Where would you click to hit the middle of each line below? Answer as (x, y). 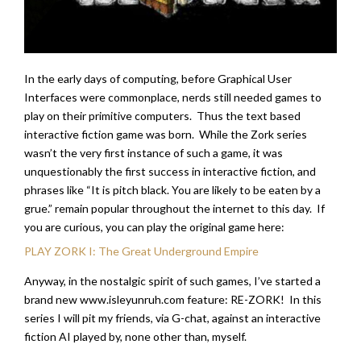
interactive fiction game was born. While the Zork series (166, 134)
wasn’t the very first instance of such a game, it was (154, 153)
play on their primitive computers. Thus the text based (162, 116)
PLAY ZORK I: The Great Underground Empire (141, 251)
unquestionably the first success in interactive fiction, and (170, 171)
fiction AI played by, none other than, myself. (135, 336)
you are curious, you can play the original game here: (154, 227)
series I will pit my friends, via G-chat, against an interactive (172, 318)
